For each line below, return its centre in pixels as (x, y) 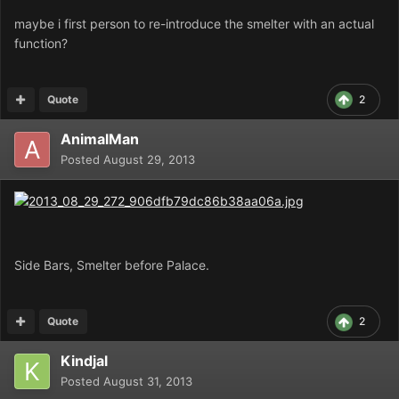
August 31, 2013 (148, 381)
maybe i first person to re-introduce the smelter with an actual (194, 23)
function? (41, 43)
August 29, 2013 (149, 159)
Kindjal (84, 360)
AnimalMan (100, 138)
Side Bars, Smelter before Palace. (114, 265)
